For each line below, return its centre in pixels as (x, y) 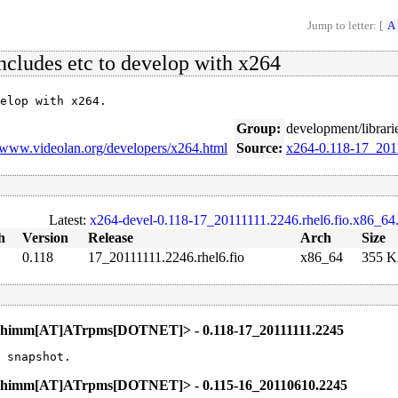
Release (111, 238)
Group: (259, 128)
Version (45, 238)
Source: (259, 147)
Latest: (69, 220)
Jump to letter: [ (346, 25)
